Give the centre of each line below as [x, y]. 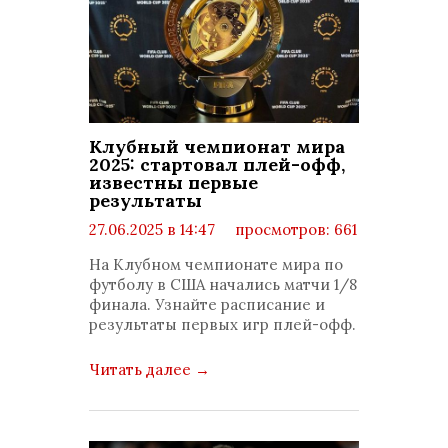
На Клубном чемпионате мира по [216, 264]
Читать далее [142, 369]
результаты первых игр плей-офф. [222, 324]
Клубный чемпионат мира [217, 146]
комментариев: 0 [171, 249]
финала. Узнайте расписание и [207, 304]
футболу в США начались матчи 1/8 [223, 284]
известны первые [173, 182]
